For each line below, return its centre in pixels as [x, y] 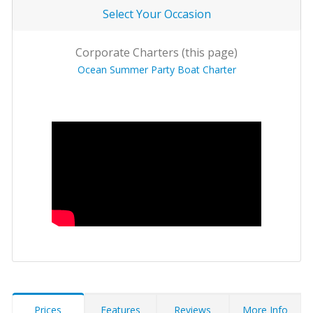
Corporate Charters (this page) [156, 53]
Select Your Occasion [156, 14]
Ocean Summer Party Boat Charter [156, 70]
